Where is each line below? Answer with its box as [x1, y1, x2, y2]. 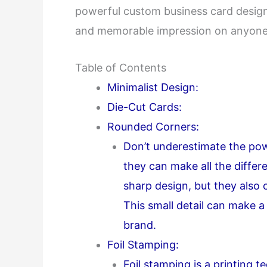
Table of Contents [75, 61, 166, 74]
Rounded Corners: [107, 120, 199, 133]
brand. [123, 218, 156, 231]
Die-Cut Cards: [107, 100, 182, 113]
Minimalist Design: [107, 80, 198, 94]
